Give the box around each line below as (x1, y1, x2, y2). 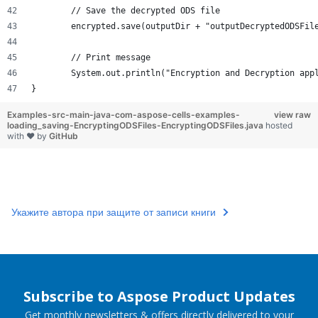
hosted (265, 120, 292, 131)
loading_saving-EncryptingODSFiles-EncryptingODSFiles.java (7, 120, 265, 131)
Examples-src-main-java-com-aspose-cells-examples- (7, 109, 240, 121)
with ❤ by (7, 131, 49, 142)
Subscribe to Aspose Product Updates (23, 287, 295, 307)
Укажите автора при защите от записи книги (11, 207, 216, 219)
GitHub (49, 131, 78, 142)
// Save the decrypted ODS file (71, 6, 220, 16)
